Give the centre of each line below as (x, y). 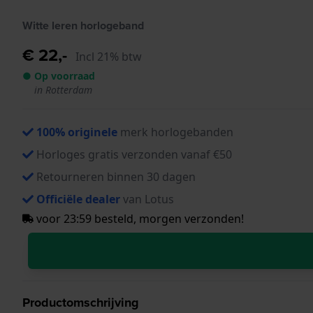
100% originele (77, 132)
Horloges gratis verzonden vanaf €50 (134, 154)
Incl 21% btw (109, 56)
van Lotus (147, 199)
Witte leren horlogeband (83, 25)
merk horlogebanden (175, 132)
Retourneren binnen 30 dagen (116, 176)
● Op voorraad (59, 75)
